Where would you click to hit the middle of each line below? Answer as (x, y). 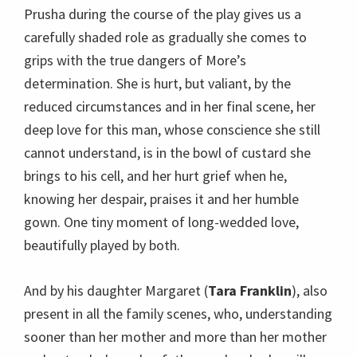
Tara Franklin (250, 290)
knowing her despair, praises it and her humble (161, 199)
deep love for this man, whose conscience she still (172, 129)
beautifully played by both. (102, 245)
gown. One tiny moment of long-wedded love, (161, 222)
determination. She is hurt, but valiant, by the (157, 83)
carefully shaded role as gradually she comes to (165, 37)
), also (310, 290)
